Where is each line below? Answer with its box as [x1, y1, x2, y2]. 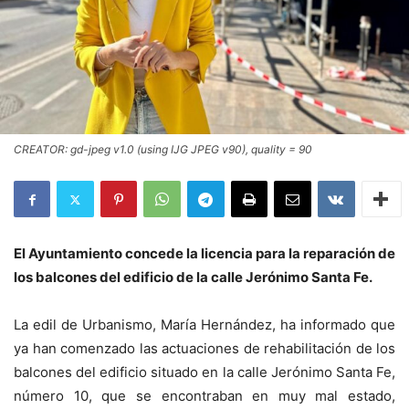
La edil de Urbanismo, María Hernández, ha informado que [14, 316, 395, 333]
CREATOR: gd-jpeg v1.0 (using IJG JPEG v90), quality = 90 [14, 142, 312, 156]
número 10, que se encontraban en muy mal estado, [14, 387, 395, 404]
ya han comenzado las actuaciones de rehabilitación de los [14, 340, 395, 357]
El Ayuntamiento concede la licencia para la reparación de [14, 245, 395, 262]
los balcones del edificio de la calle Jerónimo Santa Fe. [14, 268, 372, 286]
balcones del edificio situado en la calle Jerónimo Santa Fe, [14, 363, 395, 381]
